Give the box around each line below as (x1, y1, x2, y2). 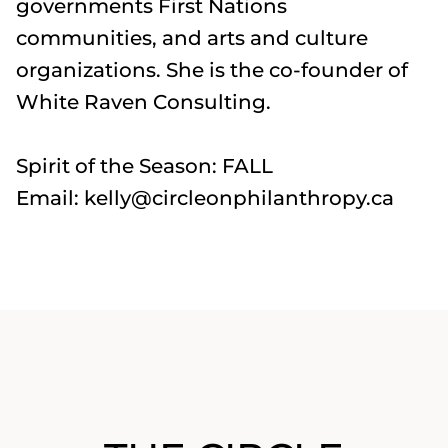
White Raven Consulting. (16, 89, 271, 114)
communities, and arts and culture (16, 25, 368, 50)
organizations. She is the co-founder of (16, 57, 408, 82)
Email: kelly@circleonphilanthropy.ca (16, 185, 394, 210)
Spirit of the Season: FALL (16, 153, 273, 178)
